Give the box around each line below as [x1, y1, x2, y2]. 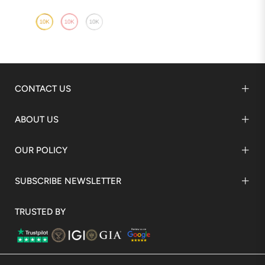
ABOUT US [15, 114, 59, 125]
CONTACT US [15, 83, 71, 94]
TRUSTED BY [15, 206, 66, 217]
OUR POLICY [15, 144, 67, 156]
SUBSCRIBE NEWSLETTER [15, 175, 121, 186]
